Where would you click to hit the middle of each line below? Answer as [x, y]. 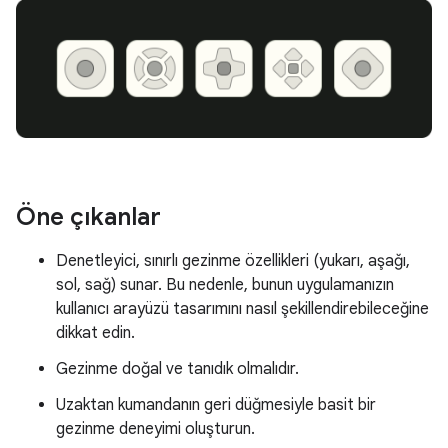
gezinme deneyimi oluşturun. [155, 428]
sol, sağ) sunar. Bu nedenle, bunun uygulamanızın [225, 284]
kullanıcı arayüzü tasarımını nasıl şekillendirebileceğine [242, 308]
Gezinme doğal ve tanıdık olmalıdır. [177, 368]
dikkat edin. [95, 332]
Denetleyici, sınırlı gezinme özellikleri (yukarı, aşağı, [233, 260]
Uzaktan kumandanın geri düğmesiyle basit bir [216, 404]
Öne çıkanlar [88, 216]
